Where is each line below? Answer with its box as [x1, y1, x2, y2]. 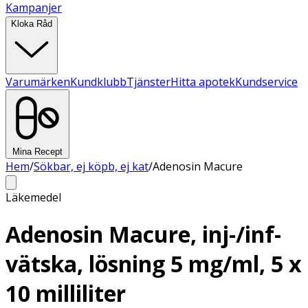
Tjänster [126, 74, 170, 89]
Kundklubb [70, 74, 126, 89]
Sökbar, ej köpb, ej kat [34, 159, 148, 174]
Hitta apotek [170, 74, 235, 89]
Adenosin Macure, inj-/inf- [5, 219, 281, 250]
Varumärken [5, 74, 70, 89]
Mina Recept [12, 146, 63, 157]
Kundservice [235, 74, 298, 89]
